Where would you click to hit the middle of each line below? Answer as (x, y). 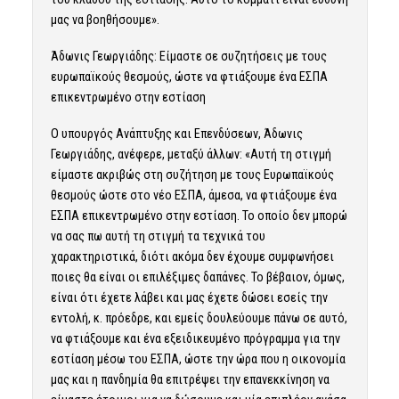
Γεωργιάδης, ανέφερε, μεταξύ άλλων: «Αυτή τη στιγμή (191, 154)
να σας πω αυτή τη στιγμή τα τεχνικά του (158, 236)
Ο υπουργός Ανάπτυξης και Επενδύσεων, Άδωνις (176, 133)
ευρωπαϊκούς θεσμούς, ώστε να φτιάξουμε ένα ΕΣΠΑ (189, 76)
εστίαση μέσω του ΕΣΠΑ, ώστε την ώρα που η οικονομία (198, 358)
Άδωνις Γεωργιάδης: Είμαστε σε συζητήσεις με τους (188, 56)
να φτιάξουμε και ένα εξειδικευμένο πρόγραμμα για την (195, 338)
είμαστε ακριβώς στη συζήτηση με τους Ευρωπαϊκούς (192, 174)
